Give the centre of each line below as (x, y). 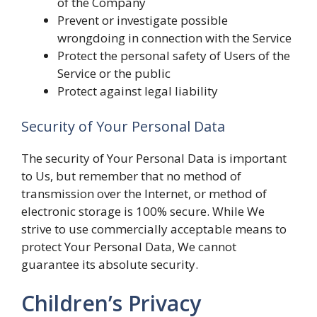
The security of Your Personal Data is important (154, 158)
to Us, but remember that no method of (131, 175)
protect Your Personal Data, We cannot (129, 246)
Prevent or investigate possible (143, 20)
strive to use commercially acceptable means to (154, 229)
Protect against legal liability (138, 91)
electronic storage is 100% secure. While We (143, 211)
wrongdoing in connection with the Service (174, 38)
